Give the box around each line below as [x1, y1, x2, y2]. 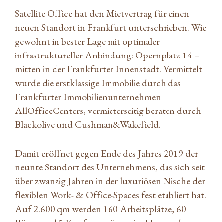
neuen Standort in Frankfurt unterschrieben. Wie [15, 20, 206, 34]
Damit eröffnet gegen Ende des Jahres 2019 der [15, 146, 198, 160]
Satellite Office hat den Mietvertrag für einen [15, 6, 189, 20]
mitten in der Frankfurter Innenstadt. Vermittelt [15, 62, 202, 75]
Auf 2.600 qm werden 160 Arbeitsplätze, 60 [15, 202, 186, 215]
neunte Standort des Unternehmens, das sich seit [15, 160, 205, 173]
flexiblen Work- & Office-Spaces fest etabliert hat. [15, 188, 206, 201]
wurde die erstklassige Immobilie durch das [15, 76, 181, 89]
